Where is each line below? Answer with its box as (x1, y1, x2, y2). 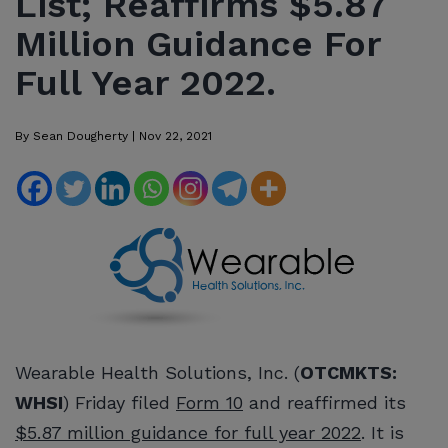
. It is (361, 421, 404, 443)
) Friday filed (63, 391, 176, 413)
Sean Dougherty (33, 128, 128, 143)
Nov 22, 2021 (139, 128, 212, 143)
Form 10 (176, 391, 243, 413)
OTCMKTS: (300, 361, 397, 383)
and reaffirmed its (243, 391, 406, 413)
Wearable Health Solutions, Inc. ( (15, 361, 300, 383)
